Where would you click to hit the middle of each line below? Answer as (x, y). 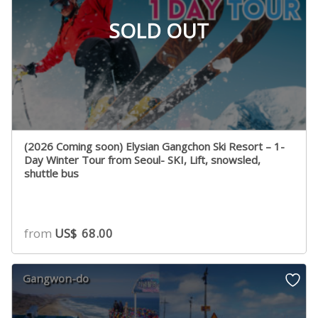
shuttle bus (52, 173)
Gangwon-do (56, 278)
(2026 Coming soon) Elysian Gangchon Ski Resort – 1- (155, 146)
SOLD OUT (159, 31)
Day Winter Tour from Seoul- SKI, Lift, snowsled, (143, 159)
